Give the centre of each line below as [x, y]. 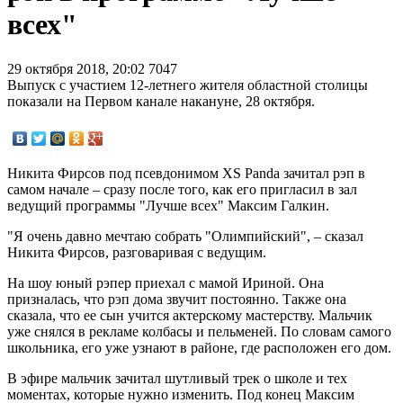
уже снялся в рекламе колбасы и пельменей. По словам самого [199, 331]
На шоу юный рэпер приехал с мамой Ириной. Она [166, 282]
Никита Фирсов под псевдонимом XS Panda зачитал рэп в [186, 173]
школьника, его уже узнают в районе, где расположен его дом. [199, 347]
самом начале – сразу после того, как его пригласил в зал [182, 189]
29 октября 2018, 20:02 [78, 68]
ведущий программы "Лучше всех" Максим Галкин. [168, 205]
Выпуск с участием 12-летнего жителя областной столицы [188, 85]
